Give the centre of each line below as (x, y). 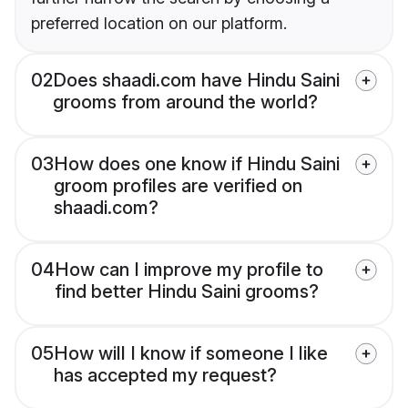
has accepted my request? (165, 376)
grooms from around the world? (185, 102)
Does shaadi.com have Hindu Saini (196, 81)
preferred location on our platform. (159, 24)
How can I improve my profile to (189, 270)
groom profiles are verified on (178, 186)
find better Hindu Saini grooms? (187, 292)
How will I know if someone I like (191, 354)
